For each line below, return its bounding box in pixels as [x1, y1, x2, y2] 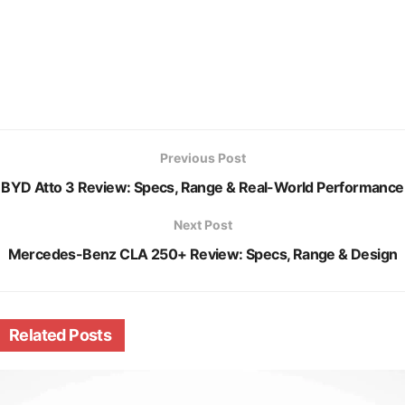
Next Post [173, 216, 232, 232]
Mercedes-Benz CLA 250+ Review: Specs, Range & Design [7, 244, 398, 263]
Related [9, 325, 66, 344]
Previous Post [159, 149, 246, 165]
